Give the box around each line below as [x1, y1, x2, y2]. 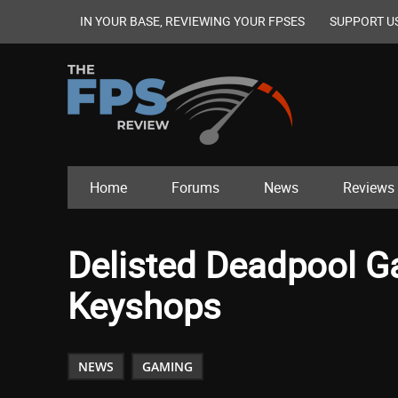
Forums [171, 178, 219, 198]
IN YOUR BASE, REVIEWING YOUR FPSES [80, 12, 305, 29]
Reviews [343, 178, 394, 198]
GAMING [142, 358, 193, 376]
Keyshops [68, 282, 221, 330]
